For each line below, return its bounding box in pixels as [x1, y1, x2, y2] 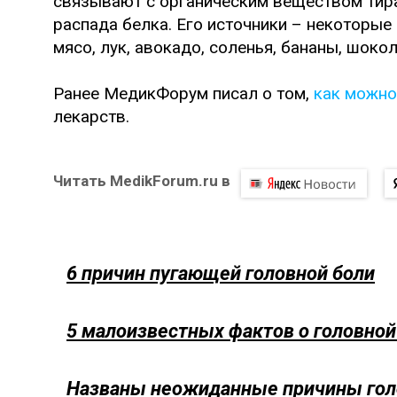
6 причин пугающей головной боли [66, 261, 375, 284]
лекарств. [53, 105, 129, 127]
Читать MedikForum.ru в [53, 171, 230, 190]
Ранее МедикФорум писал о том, [53, 82, 314, 104]
